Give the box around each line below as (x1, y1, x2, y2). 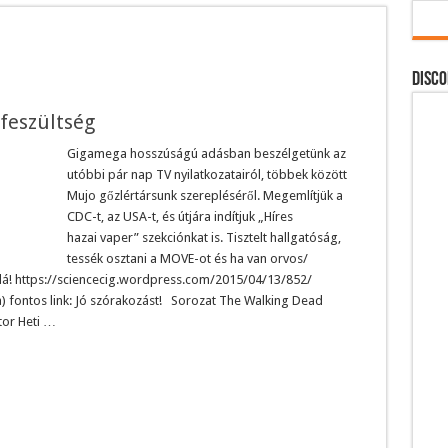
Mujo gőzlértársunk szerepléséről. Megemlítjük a (66, 187, 343, 203)
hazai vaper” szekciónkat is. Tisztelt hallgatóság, (66, 229, 341, 245)
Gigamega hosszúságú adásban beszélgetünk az (66, 145, 346, 161)
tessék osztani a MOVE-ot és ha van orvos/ (66, 250, 308, 266)
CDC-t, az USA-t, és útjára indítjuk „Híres (66, 208, 293, 224)
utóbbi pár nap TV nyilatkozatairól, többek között (66, 166, 347, 182)
